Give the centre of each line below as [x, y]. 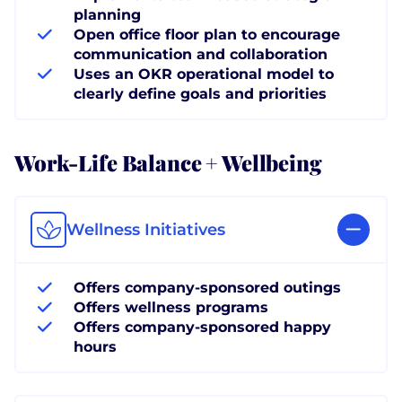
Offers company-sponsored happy [202, 327]
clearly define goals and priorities [200, 93]
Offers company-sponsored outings [207, 287]
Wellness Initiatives [146, 229]
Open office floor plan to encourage [207, 34]
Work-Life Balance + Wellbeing [168, 161]
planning [107, 14]
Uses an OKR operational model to [204, 74]
